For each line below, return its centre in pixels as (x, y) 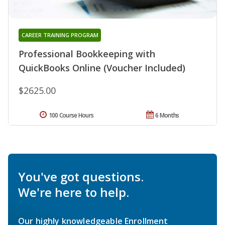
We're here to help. (74, 192)
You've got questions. (81, 176)
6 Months (167, 115)
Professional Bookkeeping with (87, 53)
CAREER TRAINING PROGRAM (60, 35)
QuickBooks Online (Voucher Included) (102, 68)
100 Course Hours (71, 115)
